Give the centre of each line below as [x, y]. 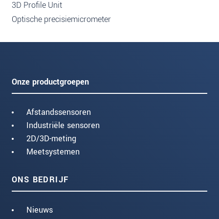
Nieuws [40, 210]
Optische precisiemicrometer [61, 19]
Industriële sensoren [63, 126]
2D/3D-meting [51, 139]
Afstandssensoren [59, 112]
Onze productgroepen [50, 82]
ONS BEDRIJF [40, 180]
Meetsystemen [53, 152]
